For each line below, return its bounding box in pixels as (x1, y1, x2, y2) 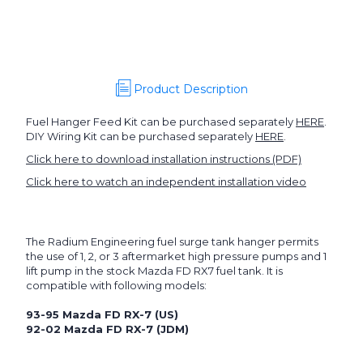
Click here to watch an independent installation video (26, 175, 306, 189)
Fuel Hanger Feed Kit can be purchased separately (26, 115, 296, 129)
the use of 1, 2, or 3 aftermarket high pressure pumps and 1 (26, 250, 327, 263)
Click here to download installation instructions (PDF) (26, 152, 301, 166)
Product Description (133, 82, 248, 97)
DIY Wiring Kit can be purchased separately (26, 130, 255, 143)
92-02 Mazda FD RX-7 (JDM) (26, 322, 189, 336)
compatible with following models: (26, 279, 207, 293)
